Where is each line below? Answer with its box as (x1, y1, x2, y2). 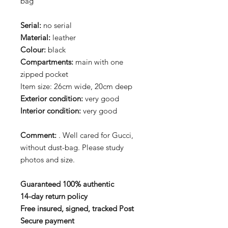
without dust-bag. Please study (20, 142, 124, 152)
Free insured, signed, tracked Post (20, 204, 134, 213)
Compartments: (20, 57, 73, 67)
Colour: (20, 45, 46, 54)
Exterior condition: (20, 94, 83, 103)
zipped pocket (20, 69, 68, 79)
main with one (73, 57, 123, 67)
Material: (20, 33, 50, 42)
